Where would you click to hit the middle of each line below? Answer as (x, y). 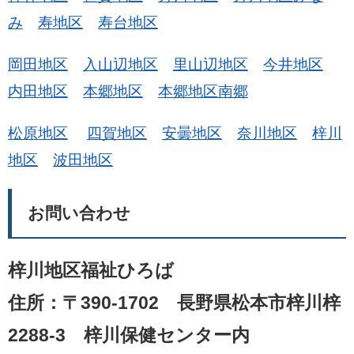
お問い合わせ (79, 213)
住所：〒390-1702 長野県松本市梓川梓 (174, 303)
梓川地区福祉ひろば (91, 270)
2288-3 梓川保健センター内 (129, 335)
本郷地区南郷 (203, 91)
